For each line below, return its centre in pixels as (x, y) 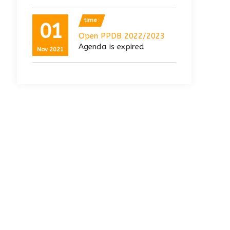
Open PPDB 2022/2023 (122, 36)
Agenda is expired (111, 47)
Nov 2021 (50, 50)
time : (92, 20)
